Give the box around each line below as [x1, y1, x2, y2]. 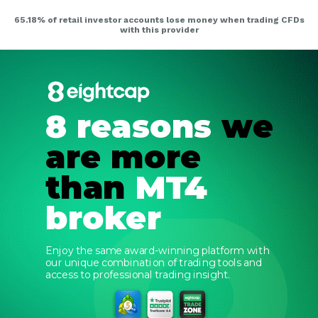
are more [45, 137, 202, 177]
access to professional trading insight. [45, 268, 230, 281]
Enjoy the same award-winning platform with [45, 245, 270, 257]
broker [45, 198, 161, 238]
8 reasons [45, 106, 212, 146]
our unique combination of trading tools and [45, 256, 263, 269]
